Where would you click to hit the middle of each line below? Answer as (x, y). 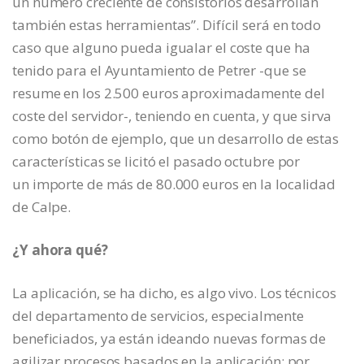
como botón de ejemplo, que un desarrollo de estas (176, 139)
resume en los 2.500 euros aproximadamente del (169, 93)
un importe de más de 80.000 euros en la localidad (174, 184)
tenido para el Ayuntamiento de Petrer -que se (159, 71)
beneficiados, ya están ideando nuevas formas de (169, 339)
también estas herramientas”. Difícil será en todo (167, 25)
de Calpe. (42, 207)
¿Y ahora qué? (60, 250)
